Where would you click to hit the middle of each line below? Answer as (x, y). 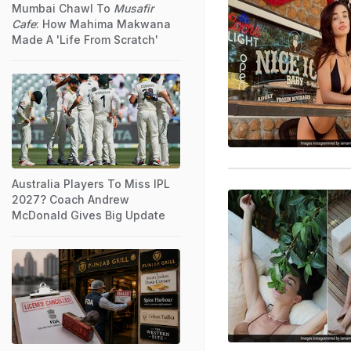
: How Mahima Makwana (103, 24)
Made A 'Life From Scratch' (85, 39)
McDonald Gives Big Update (89, 215)
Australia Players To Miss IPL (91, 183)
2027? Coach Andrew (71, 199)
